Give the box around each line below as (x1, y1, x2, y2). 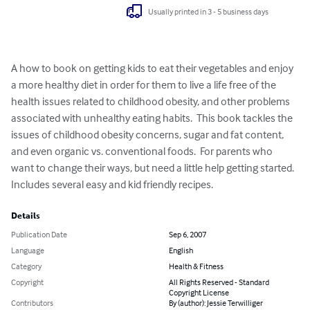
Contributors (11, 298, 53, 309)
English (169, 245, 193, 256)
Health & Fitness (169, 261, 224, 272)
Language (11, 245, 44, 256)
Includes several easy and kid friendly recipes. (11, 177, 213, 192)
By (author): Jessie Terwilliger (169, 298, 263, 309)
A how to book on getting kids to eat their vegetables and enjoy (11, 61, 295, 75)
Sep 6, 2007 (169, 229, 206, 240)
